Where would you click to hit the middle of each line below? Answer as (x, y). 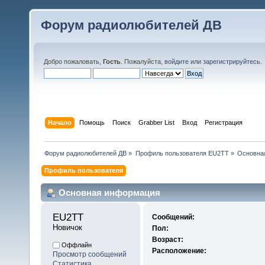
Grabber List (157, 122)
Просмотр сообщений (90, 255)
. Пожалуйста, (143, 62)
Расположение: (179, 251)
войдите (177, 62)
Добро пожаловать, (73, 62)
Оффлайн (76, 245)
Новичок (67, 228)
